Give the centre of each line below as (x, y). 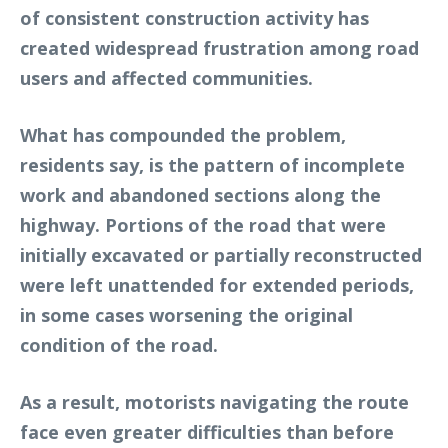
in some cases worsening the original (186, 314)
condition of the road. (119, 344)
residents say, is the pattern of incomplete (212, 164)
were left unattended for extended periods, (217, 284)
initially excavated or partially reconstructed (221, 254)
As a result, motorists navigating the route (214, 401)
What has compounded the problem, (183, 134)
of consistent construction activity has (194, 17)
